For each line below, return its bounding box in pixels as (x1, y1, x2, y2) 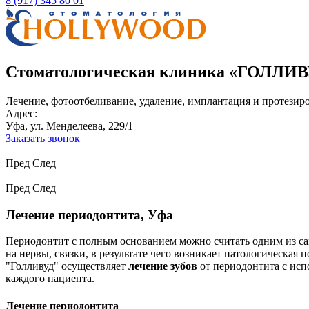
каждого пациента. (6, 272, 94, 285)
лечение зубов (128, 260, 197, 272)
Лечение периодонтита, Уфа (6, 207, 173, 222)
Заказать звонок (6, 132, 80, 144)
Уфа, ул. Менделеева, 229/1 (6, 119, 133, 132)
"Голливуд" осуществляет (6, 260, 128, 272)
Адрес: (6, 107, 37, 119)
